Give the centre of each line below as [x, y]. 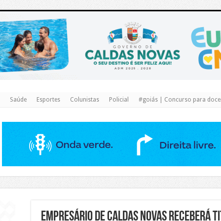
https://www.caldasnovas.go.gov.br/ [110, 11]
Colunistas [84, 100]
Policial [119, 100]
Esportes [48, 100]
